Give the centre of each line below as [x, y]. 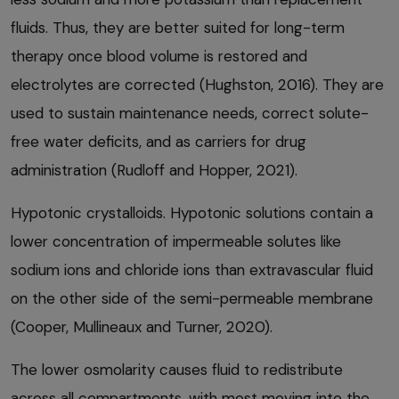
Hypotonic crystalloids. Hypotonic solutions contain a [192, 213]
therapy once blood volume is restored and [159, 57]
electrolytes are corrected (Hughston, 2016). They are [197, 85]
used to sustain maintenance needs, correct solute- [190, 114]
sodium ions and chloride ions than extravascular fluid [192, 270]
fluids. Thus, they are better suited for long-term [178, 28]
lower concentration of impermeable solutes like [176, 242]
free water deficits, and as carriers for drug [159, 142]
